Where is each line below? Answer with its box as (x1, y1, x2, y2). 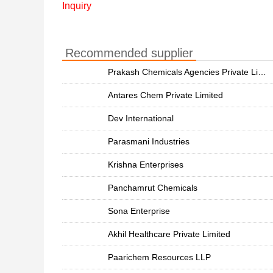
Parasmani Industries (108, 136, 190, 146)
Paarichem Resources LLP (108, 252, 211, 262)
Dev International (108, 113, 174, 123)
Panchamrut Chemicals (108, 183, 197, 193)
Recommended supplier (65, 46, 193, 60)
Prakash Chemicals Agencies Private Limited (258, 67, 266, 77)
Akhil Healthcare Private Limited (108, 229, 230, 239)
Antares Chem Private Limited (108, 90, 223, 100)
